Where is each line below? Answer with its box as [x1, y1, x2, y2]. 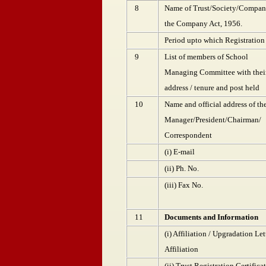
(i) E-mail [164, 147, 195, 156]
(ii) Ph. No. [164, 164, 199, 173]
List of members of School [164, 52, 248, 61]
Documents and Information [164, 213, 258, 221]
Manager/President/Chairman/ [164, 115, 261, 124]
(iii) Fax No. [164, 180, 203, 189]
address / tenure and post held [164, 83, 259, 92]
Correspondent [164, 131, 212, 140]
